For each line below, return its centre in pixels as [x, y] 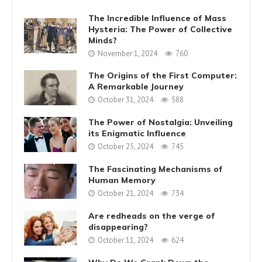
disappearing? [118, 227]
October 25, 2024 [125, 147]
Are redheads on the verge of [152, 216]
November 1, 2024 [127, 53]
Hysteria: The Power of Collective [160, 29]
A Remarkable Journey [136, 87]
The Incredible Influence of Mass [157, 18]
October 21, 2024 [125, 194]
